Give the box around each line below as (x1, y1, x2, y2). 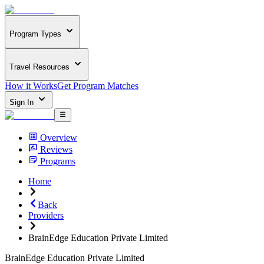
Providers (28, 210, 64, 220)
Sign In (9, 98, 36, 107)
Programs (40, 156, 75, 166)
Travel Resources (9, 62, 70, 71)
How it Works (5, 81, 57, 91)
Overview (40, 132, 77, 143)
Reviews (40, 144, 72, 154)
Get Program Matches (57, 81, 138, 91)
